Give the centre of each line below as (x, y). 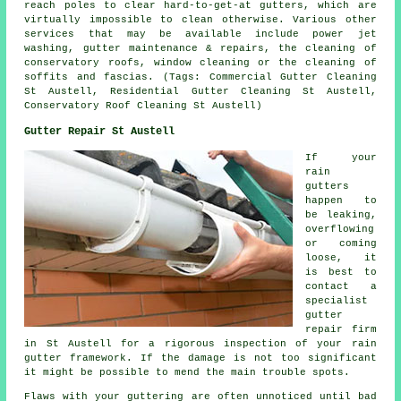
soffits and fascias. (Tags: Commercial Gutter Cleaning (200, 77)
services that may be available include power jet (200, 34)
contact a (341, 286)
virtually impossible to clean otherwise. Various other (200, 19)
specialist (337, 300)
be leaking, (341, 214)
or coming (341, 243)
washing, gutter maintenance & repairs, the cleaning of (200, 48)
